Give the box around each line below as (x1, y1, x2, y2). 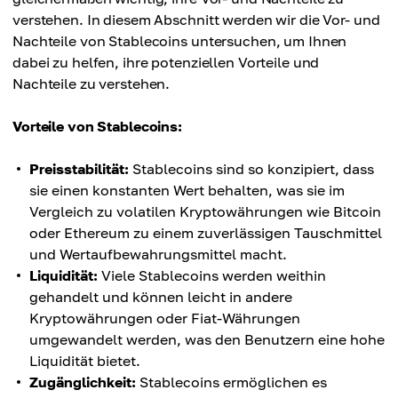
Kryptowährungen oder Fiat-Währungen (29, 309, 300, 328)
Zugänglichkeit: (29, 373, 136, 392)
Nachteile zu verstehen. (12, 75, 171, 93)
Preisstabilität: (29, 160, 129, 179)
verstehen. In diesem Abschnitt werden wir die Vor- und (12, 11, 380, 29)
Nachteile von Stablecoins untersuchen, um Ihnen (12, 32, 347, 51)
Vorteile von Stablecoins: (12, 117, 182, 136)
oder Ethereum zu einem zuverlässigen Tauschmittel (29, 224, 382, 243)
